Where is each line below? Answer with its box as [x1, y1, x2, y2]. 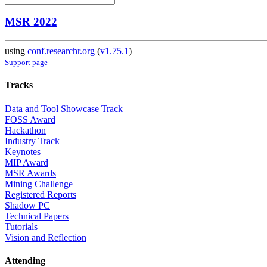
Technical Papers [5, 210, 69, 221]
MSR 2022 [5, 15, 57, 29]
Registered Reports [5, 189, 76, 200]
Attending [5, 255, 45, 266]
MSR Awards [5, 167, 56, 178]
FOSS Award [5, 114, 55, 125]
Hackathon [5, 125, 46, 135]
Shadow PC [5, 200, 50, 210]
